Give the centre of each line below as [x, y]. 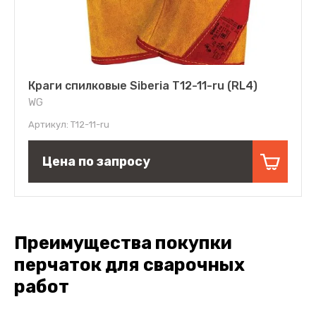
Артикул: [48, 125]
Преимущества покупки [123, 243]
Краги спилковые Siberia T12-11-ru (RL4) [143, 86]
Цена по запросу [96, 162]
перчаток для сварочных [129, 265]
